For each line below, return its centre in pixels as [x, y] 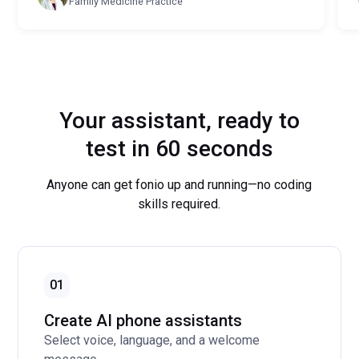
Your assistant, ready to [179, 121]
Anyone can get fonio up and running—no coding [179, 185]
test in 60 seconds [179, 149]
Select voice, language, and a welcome [152, 341]
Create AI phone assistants [143, 321]
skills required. [179, 204]
